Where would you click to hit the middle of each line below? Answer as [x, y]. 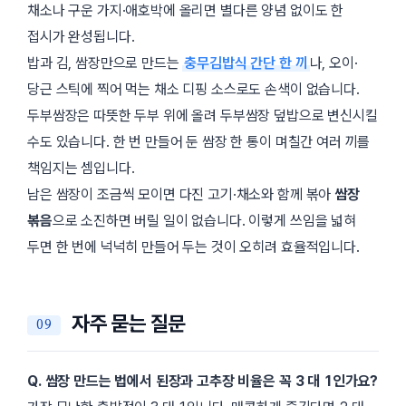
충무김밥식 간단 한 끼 [246, 63]
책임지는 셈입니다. [81, 168]
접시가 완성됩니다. [81, 36]
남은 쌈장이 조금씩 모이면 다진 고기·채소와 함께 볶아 [181, 194]
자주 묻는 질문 [129, 324]
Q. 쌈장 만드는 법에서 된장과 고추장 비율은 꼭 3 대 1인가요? [203, 382]
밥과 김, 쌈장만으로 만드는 [105, 63]
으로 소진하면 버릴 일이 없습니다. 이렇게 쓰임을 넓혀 [204, 220]
